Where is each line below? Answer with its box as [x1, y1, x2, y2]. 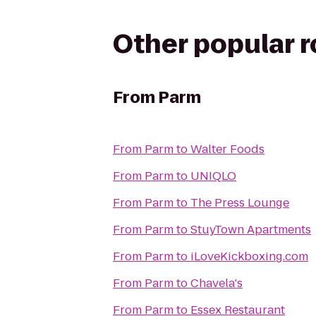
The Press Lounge [190, 195, 289, 211]
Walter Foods [190, 141, 265, 157]
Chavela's [190, 275, 243, 291]
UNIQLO [190, 168, 236, 184]
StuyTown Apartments [190, 221, 311, 238]
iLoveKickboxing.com [190, 248, 308, 265]
